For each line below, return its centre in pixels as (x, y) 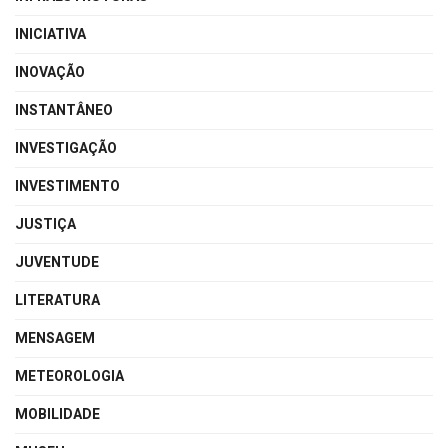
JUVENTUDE (57, 263)
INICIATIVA (50, 35)
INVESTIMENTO (67, 187)
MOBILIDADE (57, 415)
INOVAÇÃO (50, 73)
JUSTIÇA (45, 225)
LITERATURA (57, 301)
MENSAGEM (55, 339)
